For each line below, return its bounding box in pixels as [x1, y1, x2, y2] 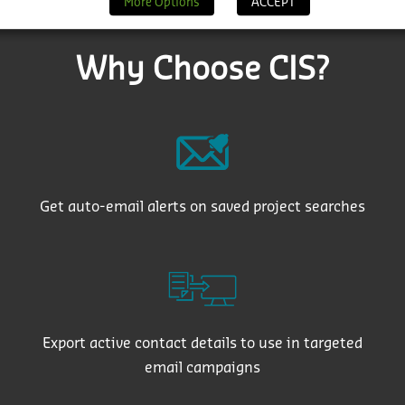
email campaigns [144, 360, 260, 375]
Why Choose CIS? [76, 53, 329, 85]
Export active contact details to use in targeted [42, 335, 363, 351]
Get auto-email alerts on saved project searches [39, 200, 365, 215]
